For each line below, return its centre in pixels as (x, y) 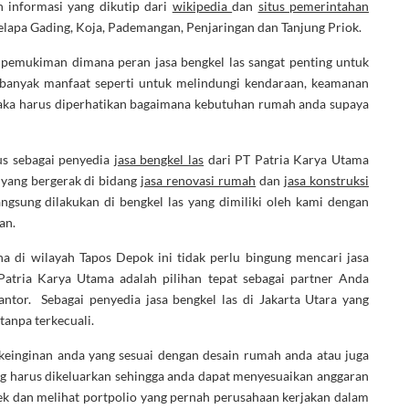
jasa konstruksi (327, 180)
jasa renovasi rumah (199, 180)
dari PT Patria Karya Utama (287, 159)
